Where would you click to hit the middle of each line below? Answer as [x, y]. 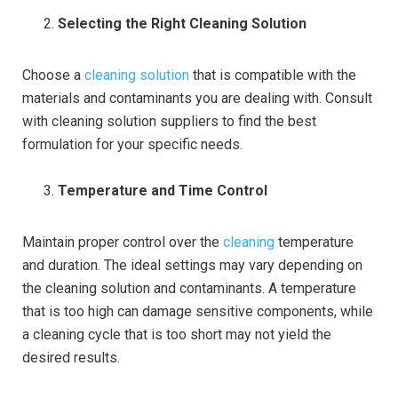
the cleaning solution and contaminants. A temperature [189, 288]
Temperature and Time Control [163, 190]
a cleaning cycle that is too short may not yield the [177, 334]
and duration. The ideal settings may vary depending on [192, 265]
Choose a [53, 75]
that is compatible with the [273, 75]
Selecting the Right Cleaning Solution [182, 23]
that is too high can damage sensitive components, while [198, 311]
